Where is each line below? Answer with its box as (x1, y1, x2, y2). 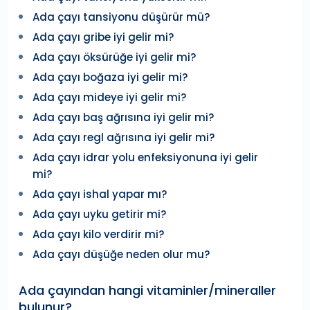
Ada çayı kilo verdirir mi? (33, 227, 164, 242)
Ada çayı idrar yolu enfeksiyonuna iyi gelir (33, 150, 258, 165)
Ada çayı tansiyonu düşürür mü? (33, 10, 210, 25)
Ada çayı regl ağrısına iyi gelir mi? (33, 130, 215, 145)
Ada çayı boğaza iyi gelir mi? (33, 70, 188, 85)
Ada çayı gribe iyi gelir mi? (33, 30, 174, 45)
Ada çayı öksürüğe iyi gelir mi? (33, 50, 196, 65)
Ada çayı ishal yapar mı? (33, 187, 167, 202)
